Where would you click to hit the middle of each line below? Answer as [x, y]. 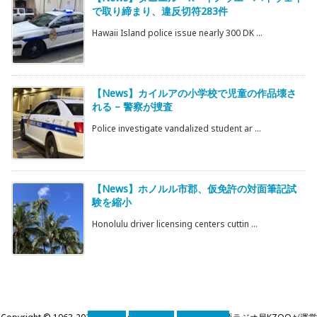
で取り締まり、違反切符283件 [160, 11]
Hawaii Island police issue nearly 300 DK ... [177, 33]
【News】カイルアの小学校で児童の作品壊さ [194, 93]
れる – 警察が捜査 [132, 107]
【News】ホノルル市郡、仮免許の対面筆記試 [194, 189]
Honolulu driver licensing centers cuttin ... [175, 224]
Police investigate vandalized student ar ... [177, 129]
